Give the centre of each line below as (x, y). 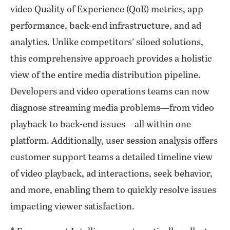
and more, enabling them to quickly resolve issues (113, 190)
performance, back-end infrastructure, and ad (106, 26)
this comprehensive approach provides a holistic (111, 59)
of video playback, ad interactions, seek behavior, (111, 174)
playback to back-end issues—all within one (101, 125)
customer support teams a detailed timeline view (111, 158)
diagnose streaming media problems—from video (112, 108)
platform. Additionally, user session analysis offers (114, 141)
